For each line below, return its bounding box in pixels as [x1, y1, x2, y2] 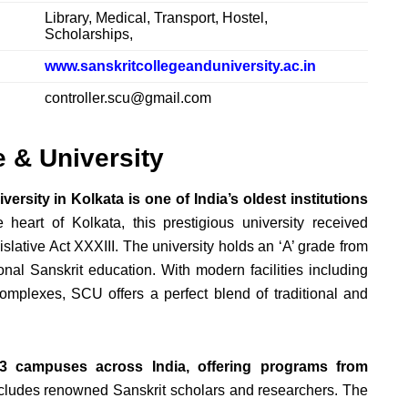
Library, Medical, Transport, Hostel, [45, 10, 268, 26]
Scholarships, [45, 26, 133, 43]
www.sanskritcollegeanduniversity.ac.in [45, 58, 316, 75]
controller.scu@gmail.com [45, 90, 211, 107]
